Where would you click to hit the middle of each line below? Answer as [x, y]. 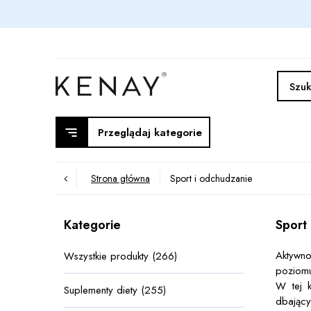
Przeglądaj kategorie [150, 132]
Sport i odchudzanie [211, 178]
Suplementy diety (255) [115, 290]
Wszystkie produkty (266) [120, 256]
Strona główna [120, 178]
